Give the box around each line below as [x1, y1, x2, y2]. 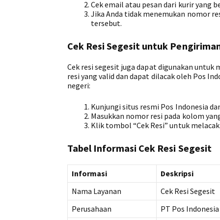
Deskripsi [161, 168, 194, 178]
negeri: [67, 80, 91, 90]
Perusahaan [72, 203, 112, 214]
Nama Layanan [72, 186, 122, 196]
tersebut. [91, 18, 122, 28]
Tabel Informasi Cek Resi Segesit [67, 141, 212, 154]
